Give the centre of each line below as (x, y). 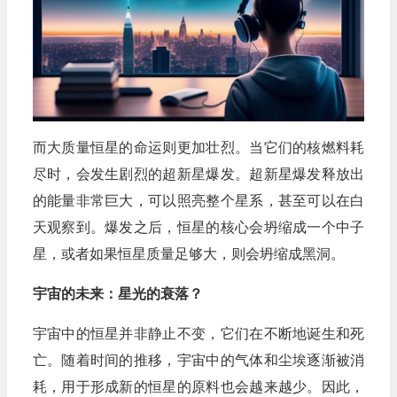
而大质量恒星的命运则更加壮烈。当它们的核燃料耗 (198, 147)
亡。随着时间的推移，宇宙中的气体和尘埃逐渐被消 (198, 360)
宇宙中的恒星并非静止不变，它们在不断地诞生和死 (198, 333)
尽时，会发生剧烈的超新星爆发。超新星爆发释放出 (198, 174)
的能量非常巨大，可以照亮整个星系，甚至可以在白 (198, 200)
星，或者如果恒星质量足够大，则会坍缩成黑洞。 (188, 253)
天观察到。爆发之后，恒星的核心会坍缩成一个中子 (198, 227)
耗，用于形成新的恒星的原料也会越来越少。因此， (198, 386)
